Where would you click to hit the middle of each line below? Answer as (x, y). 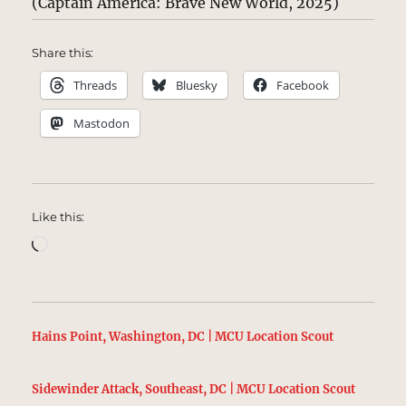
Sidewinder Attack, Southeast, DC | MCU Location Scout (194, 390)
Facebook (303, 86)
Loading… (83, 242)
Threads (96, 86)
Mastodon (102, 124)
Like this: (58, 217)
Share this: (63, 53)
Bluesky (197, 86)
